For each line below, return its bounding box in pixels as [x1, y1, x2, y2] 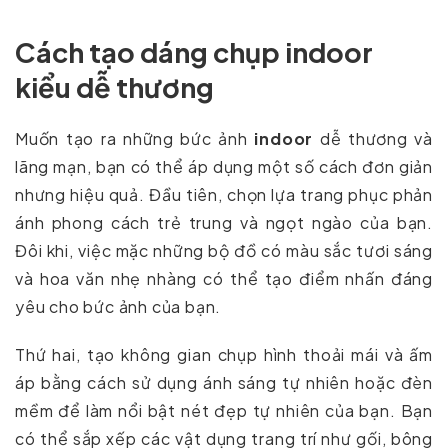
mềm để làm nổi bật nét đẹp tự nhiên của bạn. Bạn [15, 400, 433, 422]
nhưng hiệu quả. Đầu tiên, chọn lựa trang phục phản [15, 184, 433, 206]
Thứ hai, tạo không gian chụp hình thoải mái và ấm [15, 344, 433, 366]
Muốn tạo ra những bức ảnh [15, 128, 255, 150]
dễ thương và [313, 128, 433, 150]
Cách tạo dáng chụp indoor [15, 35, 373, 70]
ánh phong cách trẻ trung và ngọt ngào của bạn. [15, 212, 433, 234]
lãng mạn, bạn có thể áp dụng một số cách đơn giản [15, 156, 433, 178]
